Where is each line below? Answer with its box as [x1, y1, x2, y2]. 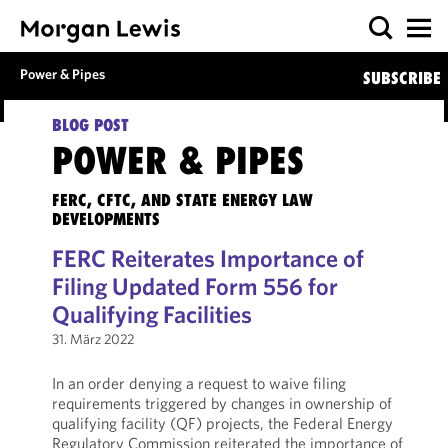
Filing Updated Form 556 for [51, 271, 338, 301]
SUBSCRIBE [362, 68, 441, 88]
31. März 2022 [51, 330, 134, 348]
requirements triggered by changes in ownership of [51, 393, 392, 413]
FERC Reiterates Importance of [51, 243, 364, 273]
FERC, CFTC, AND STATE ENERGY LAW [51, 190, 313, 210]
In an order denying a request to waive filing [51, 373, 346, 393]
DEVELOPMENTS [51, 209, 160, 229]
